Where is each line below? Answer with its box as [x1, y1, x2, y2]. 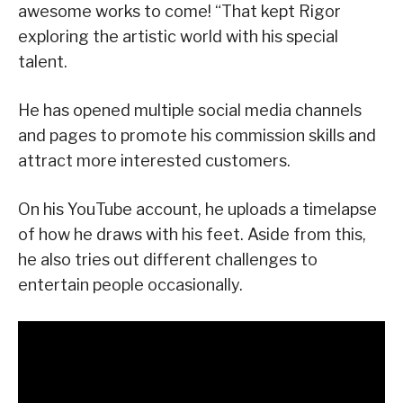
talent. [18, 51, 67, 71]
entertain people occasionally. [18, 274, 243, 294]
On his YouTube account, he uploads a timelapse [18, 199, 377, 219]
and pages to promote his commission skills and [18, 125, 376, 145]
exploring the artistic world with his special [18, 26, 338, 46]
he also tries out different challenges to [18, 249, 318, 269]
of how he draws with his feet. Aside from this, [18, 224, 366, 244]
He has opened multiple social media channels [18, 100, 362, 120]
